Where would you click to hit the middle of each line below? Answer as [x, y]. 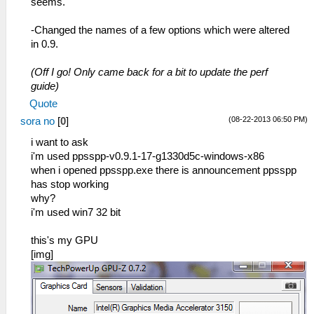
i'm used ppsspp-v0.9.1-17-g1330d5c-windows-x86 [148, 156]
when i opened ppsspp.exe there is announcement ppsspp [164, 170]
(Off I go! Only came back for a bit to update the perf [149, 72]
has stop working [70, 184]
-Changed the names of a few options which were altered [160, 30]
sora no [37, 121]
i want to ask [60, 142]
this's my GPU [64, 240]
